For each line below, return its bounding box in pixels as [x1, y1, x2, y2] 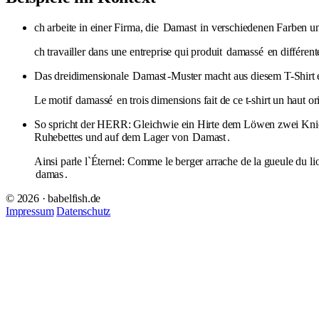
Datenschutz [56, 204, 111, 217]
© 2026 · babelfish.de [6, 192, 101, 204]
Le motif [34, 93, 75, 106]
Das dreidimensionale [34, 69, 132, 82]
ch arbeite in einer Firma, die [34, 21, 162, 33]
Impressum [6, 204, 54, 217]
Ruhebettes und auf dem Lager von [34, 130, 192, 143]
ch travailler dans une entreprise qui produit [34, 45, 225, 58]
